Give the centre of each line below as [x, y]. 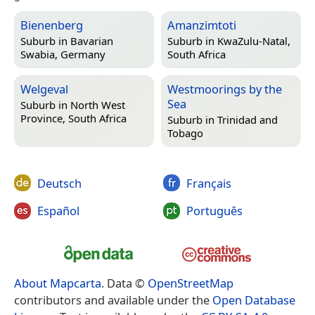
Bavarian [92, 41]
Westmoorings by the [225, 89]
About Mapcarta [58, 283]
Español [58, 210]
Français [208, 183]
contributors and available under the [113, 300]
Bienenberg [52, 25]
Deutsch [59, 183]
